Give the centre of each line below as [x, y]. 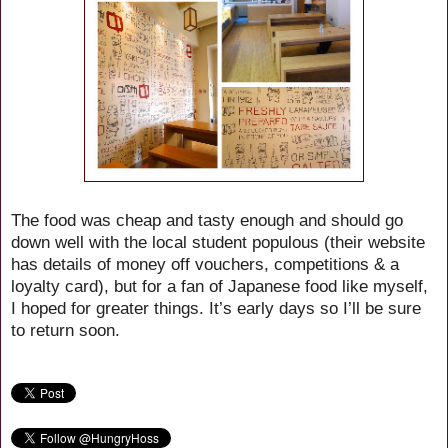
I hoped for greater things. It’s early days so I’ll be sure [216, 307]
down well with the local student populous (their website [218, 241]
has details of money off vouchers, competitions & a [205, 263]
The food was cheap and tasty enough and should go [207, 219]
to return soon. [68, 329]
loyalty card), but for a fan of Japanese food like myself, [219, 285]
